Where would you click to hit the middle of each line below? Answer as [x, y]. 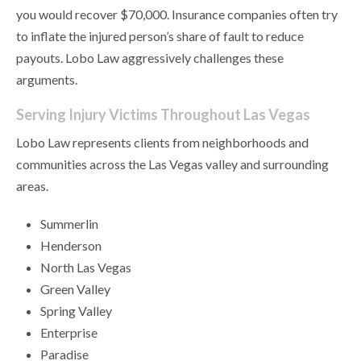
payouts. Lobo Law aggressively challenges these [150, 58]
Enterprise [69, 333]
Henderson [71, 246]
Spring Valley [76, 311]
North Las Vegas [86, 268]
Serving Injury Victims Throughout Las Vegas [163, 115]
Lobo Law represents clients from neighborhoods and [162, 143]
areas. [32, 186]
